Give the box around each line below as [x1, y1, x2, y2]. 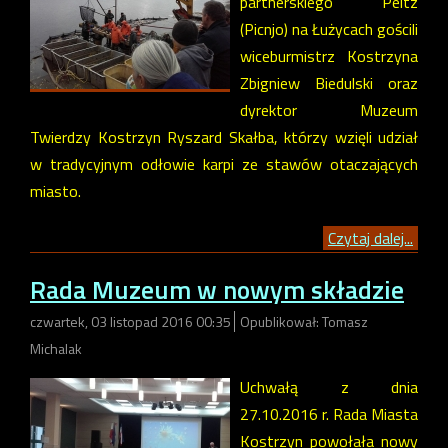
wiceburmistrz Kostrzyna [240, 43, 418, 68]
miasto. [30, 178, 81, 203]
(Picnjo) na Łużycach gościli [240, 16, 418, 41]
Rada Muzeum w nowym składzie [30, 270, 404, 310]
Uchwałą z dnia [240, 375, 418, 400]
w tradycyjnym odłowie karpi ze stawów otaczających [30, 151, 418, 176]
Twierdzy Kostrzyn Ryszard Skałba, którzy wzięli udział [30, 124, 418, 149]
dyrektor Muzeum [240, 97, 418, 122]
